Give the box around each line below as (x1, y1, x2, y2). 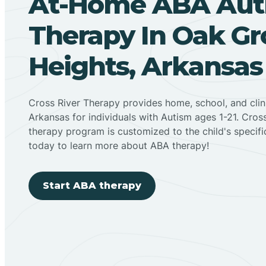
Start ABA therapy (43, 179, 141, 191)
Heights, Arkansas (28, 49, 262, 82)
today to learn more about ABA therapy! (28, 139, 209, 151)
